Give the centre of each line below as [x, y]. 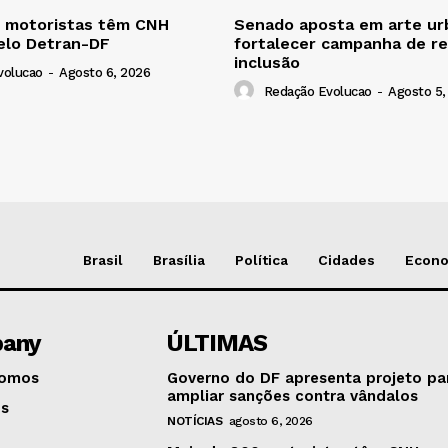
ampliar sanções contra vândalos [293, 396]
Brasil [103, 260]
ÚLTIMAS [217, 343]
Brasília [179, 260]
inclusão [267, 63]
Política [261, 260]
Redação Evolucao [317, 92]
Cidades [346, 260]
